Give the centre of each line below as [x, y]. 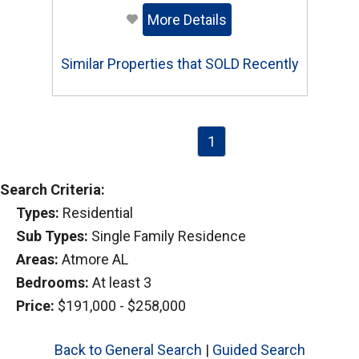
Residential [96, 213]
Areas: [37, 260]
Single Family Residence [167, 236]
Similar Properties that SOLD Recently [179, 64]
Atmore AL [93, 260]
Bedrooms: [52, 283]
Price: [35, 306]
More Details [187, 20]
